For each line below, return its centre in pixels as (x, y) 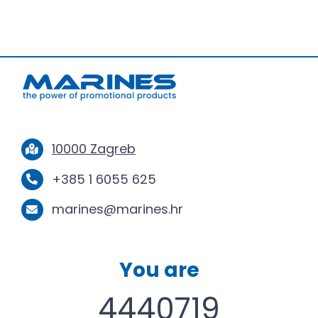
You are (159, 270)
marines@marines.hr (118, 209)
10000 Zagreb (94, 149)
